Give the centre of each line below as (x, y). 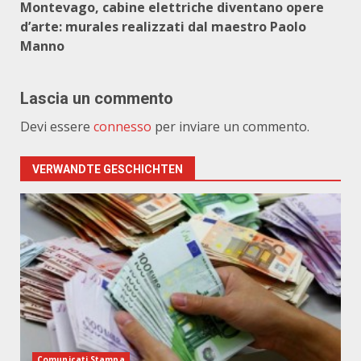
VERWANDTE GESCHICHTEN (108, 169)
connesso (122, 127)
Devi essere (57, 127)
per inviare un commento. (230, 127)
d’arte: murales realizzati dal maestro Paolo (163, 27)
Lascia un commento (97, 98)
